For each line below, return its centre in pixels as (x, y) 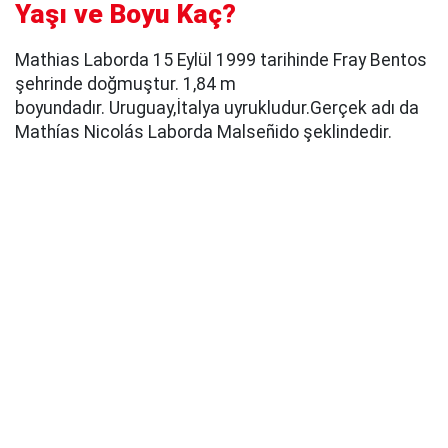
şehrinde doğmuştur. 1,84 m (125, 83)
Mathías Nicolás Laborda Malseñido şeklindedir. (203, 131)
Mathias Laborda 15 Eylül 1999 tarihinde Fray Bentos (221, 59)
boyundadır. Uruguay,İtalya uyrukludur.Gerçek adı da (217, 107)
